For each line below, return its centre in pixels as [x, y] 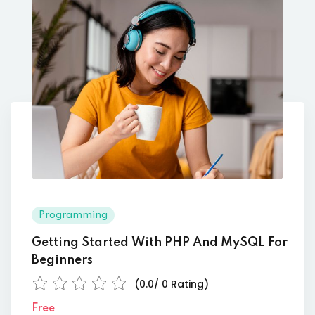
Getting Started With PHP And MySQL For [160, 242]
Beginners [62, 260]
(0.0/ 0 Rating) [172, 284]
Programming [73, 215]
